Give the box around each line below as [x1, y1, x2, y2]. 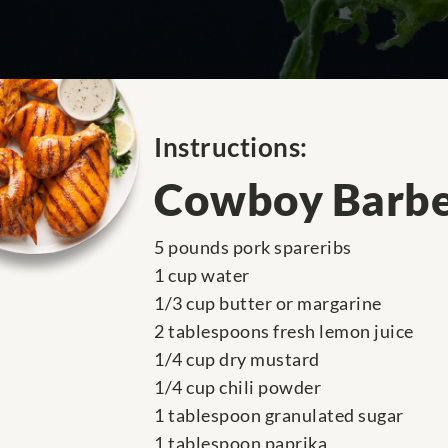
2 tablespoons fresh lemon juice [154, 320, 414, 343]
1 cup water [154, 264, 250, 287]
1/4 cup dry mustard [154, 348, 320, 371]
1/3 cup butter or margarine [154, 292, 382, 315]
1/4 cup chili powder [154, 376, 321, 399]
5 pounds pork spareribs [154, 236, 352, 259]
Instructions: [154, 131, 308, 164]
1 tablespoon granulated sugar [154, 404, 404, 427]
